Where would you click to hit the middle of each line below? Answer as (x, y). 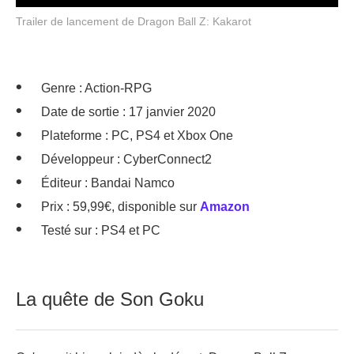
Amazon (225, 207)
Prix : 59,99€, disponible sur (121, 207)
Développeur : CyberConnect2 (126, 159)
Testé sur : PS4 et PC (101, 230)
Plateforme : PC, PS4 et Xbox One (137, 136)
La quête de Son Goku (110, 299)
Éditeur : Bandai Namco (108, 183)
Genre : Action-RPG (96, 88)
